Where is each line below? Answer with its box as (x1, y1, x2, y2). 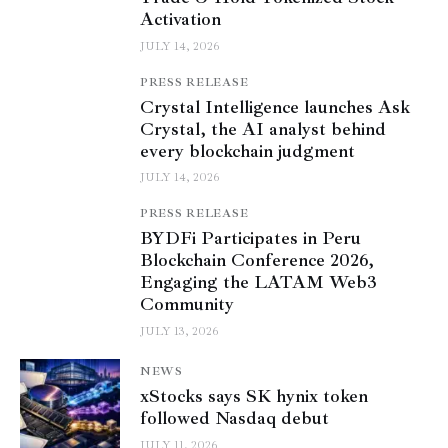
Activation (140, 8, 221, 31)
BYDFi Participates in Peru (140, 227, 361, 250)
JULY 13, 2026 (140, 324, 218, 340)
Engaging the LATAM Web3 (140, 271, 377, 294)
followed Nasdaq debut (140, 407, 329, 430)
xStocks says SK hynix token (140, 385, 368, 408)
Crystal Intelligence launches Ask (140, 95, 410, 118)
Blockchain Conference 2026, (140, 249, 374, 272)
